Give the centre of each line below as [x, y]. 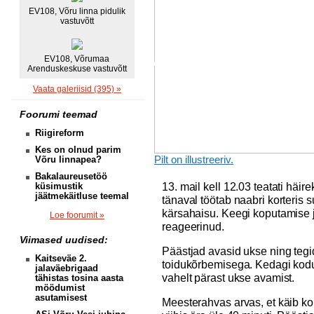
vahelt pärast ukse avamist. [230, 278]
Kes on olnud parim [78, 150]
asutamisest [61, 298]
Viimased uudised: [64, 240]
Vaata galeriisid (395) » [77, 89]
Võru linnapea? [68, 159]
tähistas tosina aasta [79, 278]
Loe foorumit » [77, 215]
